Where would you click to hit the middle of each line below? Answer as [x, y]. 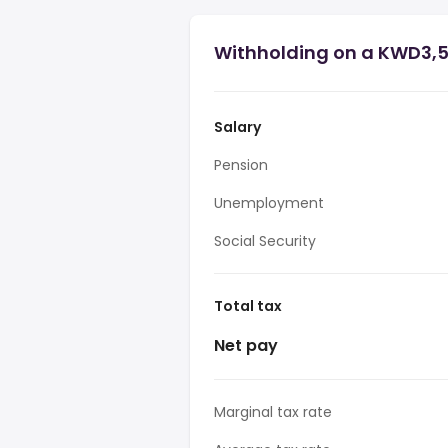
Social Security [265, 241]
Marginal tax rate [273, 412]
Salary [237, 127]
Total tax [248, 306]
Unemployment [269, 203]
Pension [241, 165]
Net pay [246, 345]
